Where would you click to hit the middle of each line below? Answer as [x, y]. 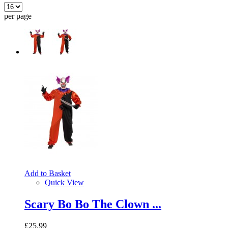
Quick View [64, 182]
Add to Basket [48, 173]
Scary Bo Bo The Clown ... [93, 204]
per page [18, 16]
